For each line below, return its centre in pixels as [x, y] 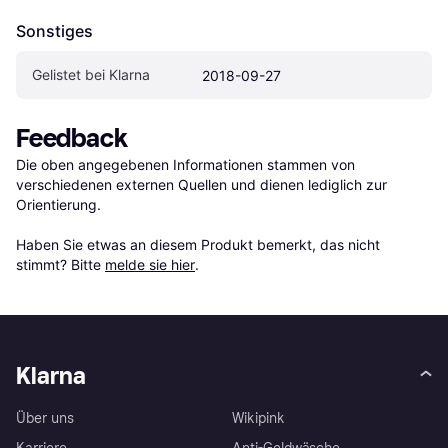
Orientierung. [58, 205]
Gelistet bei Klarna [91, 75]
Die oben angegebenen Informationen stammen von [185, 165]
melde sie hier [150, 265]
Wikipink [258, 419]
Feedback [72, 139]
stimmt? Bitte [60, 265]
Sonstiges [54, 31]
